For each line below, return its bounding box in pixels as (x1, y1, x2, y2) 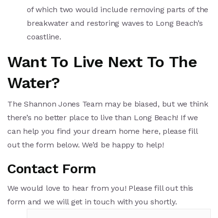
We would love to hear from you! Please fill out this (7, 183, 193, 193)
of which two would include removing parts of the (27, 5, 208, 15)
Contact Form (7, 161, 96, 177)
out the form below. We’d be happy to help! (7, 140, 164, 150)
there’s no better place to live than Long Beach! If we (7, 113, 198, 123)
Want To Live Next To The (7, 53, 197, 72)
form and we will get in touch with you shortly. (7, 197, 177, 207)
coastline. (27, 32, 61, 42)
